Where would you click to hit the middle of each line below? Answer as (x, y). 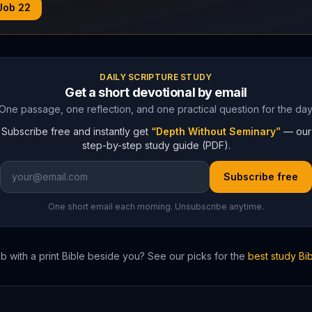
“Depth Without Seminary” (216, 131)
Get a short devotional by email (156, 92)
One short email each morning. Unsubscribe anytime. (156, 206)
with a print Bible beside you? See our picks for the (126, 256)
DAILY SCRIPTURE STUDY (156, 77)
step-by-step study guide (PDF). (156, 145)
